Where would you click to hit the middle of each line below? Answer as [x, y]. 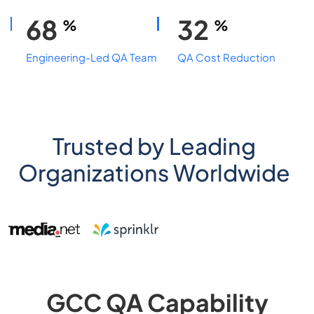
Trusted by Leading [154, 146]
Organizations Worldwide [154, 172]
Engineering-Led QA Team [91, 57]
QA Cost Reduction [226, 57]
